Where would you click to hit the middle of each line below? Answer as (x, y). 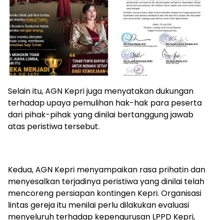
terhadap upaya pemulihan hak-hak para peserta (105, 103)
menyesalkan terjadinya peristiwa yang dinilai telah (106, 182)
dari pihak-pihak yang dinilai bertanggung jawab (101, 115)
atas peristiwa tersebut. (54, 127)
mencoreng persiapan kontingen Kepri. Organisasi (105, 193)
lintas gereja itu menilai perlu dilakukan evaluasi (98, 205)
